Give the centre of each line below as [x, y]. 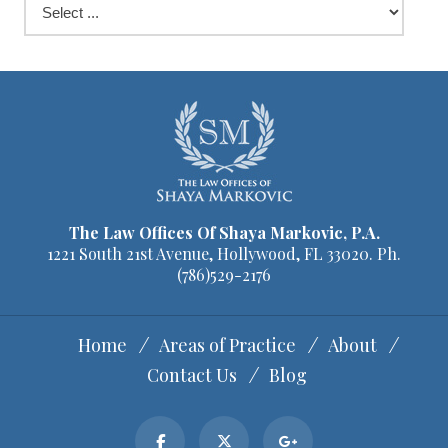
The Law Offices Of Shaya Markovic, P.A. [224, 232]
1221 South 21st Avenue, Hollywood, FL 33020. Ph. [224, 253]
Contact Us [192, 374]
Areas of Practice [227, 344]
